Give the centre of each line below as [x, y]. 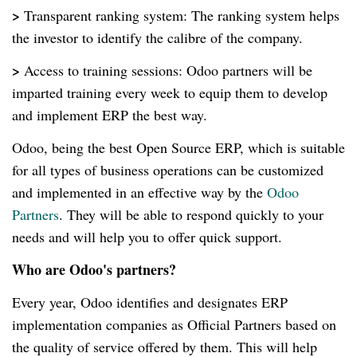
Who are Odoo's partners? [94, 270]
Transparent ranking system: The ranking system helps [182, 16]
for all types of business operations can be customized [168, 170]
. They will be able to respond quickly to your [191, 215]
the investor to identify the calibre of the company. [157, 38]
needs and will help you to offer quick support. [149, 237]
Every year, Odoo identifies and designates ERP [150, 302]
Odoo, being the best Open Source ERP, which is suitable [178, 148]
